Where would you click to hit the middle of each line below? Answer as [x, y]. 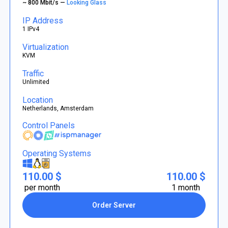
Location [38, 100]
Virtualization [46, 47]
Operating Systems [57, 153]
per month [42, 188]
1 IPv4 [31, 29]
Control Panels [49, 125]
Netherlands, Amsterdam [58, 108]
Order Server [114, 205]
